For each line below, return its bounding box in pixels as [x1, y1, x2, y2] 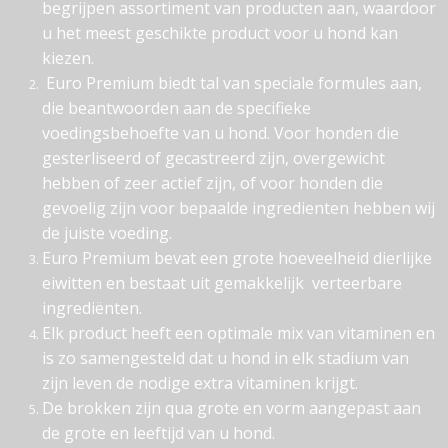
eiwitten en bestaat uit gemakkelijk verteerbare [42, 272, 402, 295]
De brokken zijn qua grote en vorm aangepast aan [42, 397, 421, 420]
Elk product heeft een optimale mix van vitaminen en [42, 322, 435, 345]
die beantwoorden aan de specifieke [42, 97, 311, 120]
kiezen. [42, 47, 94, 70]
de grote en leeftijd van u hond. [42, 422, 275, 445]
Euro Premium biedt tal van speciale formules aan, [42, 72, 422, 95]
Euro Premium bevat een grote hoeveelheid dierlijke [42, 247, 432, 270]
